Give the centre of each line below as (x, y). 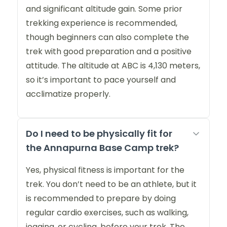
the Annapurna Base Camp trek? (102, 148)
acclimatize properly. (68, 94)
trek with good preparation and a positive (109, 52)
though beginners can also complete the (107, 37)
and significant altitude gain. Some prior (104, 9)
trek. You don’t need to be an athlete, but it (111, 184)
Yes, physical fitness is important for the (105, 170)
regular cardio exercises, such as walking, (107, 213)
